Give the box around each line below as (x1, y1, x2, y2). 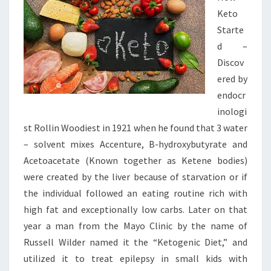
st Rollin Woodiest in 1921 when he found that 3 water (24, 122, 247, 134)
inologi (217, 105, 247, 117)
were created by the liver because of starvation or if (24, 171, 247, 183)
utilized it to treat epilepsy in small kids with (24, 252, 247, 264)
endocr (217, 89, 246, 101)
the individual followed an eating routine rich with (24, 187, 247, 199)
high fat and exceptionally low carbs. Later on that (24, 203, 247, 215)
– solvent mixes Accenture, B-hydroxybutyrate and (24, 138, 247, 150)
